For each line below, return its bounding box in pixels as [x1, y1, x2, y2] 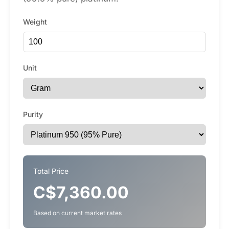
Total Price [33, 167, 68, 175]
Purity [23, 110, 43, 119]
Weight [23, 17, 47, 26]
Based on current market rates [33, 209, 122, 217]
